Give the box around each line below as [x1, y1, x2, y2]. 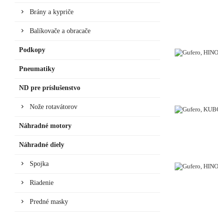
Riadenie [30, 179, 54, 186]
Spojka [30, 160, 49, 167]
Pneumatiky [19, 65, 55, 73]
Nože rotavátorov [30, 103, 77, 110]
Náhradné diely [19, 141, 64, 148]
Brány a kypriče [30, 8, 73, 16]
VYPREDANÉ [179, 176, 217, 184]
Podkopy [19, 46, 45, 54]
